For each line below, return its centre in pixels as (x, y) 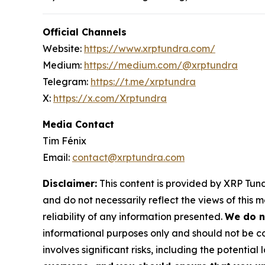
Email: (57, 158)
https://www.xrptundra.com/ (150, 49)
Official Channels (85, 32)
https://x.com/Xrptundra (110, 98)
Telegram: (67, 82)
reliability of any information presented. (134, 217)
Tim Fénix (64, 141)
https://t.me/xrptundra (143, 82)
